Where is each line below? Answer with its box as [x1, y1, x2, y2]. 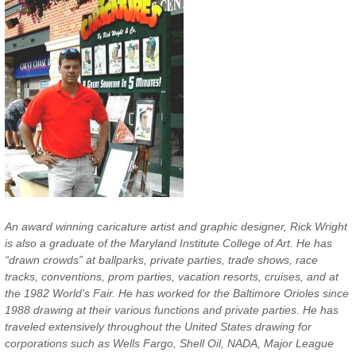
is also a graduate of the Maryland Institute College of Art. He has [5, 237, 332, 250]
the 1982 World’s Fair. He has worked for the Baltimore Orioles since [5, 287, 349, 300]
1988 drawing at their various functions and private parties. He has [5, 304, 339, 317]
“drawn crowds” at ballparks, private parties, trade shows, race [5, 253, 318, 267]
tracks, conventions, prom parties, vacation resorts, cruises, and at [5, 270, 339, 284]
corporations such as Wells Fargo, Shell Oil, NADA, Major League [5, 337, 334, 350]
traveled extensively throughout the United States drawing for [5, 320, 311, 334]
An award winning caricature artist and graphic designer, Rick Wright [5, 220, 347, 234]
